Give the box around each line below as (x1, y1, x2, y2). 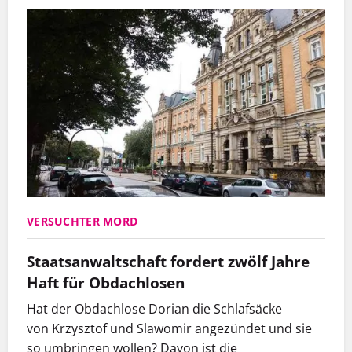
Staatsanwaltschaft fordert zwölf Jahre (27, 251, 310, 273)
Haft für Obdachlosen (27, 272, 185, 294)
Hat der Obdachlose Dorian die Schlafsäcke (27, 300, 282, 318)
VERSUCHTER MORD (27, 214, 138, 229)
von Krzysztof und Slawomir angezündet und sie (27, 320, 312, 338)
